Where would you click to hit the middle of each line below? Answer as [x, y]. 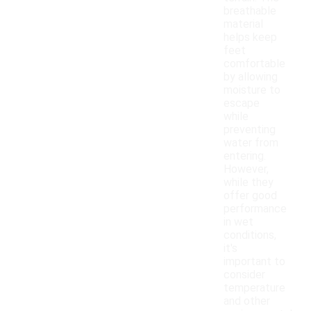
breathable [250, 11]
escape [242, 103]
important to [254, 262]
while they [249, 183]
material [243, 24]
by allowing [251, 77]
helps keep [250, 37]
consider [244, 275]
